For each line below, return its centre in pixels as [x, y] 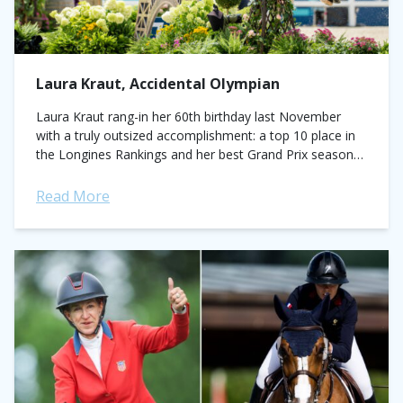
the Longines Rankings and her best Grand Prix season [195, 154]
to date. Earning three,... [105, 173]
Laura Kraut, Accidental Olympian [160, 84]
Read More [73, 196]
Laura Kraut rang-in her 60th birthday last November [188, 116]
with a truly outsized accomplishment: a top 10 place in [196, 135]
